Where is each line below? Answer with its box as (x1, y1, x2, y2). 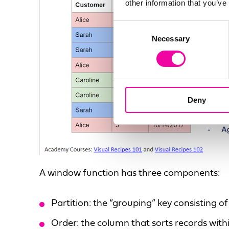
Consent (113, 22, 142, 31)
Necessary (152, 34, 190, 43)
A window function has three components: (39, 169, 220, 178)
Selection (113, 34, 144, 43)
